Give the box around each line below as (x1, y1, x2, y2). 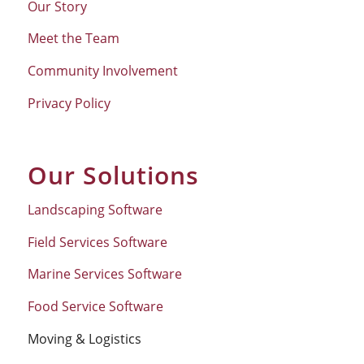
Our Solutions (27, 158, 199, 192)
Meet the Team (27, 29, 119, 48)
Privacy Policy (27, 93, 110, 112)
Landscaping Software (27, 201, 162, 219)
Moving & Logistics (27, 329, 141, 348)
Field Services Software (27, 232, 167, 251)
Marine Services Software (27, 265, 182, 284)
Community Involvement (27, 62, 178, 80)
